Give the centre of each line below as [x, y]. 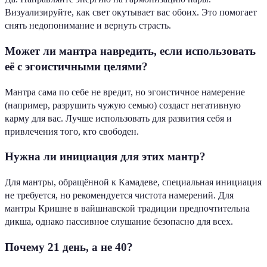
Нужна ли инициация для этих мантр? [105, 157]
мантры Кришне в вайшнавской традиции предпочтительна [127, 209]
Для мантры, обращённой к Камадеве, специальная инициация [133, 182]
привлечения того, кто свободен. [72, 131]
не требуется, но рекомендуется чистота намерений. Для [119, 195]
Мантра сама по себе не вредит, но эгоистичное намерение [125, 92]
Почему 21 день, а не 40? [69, 247]
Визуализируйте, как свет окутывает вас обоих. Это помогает [131, 13]
